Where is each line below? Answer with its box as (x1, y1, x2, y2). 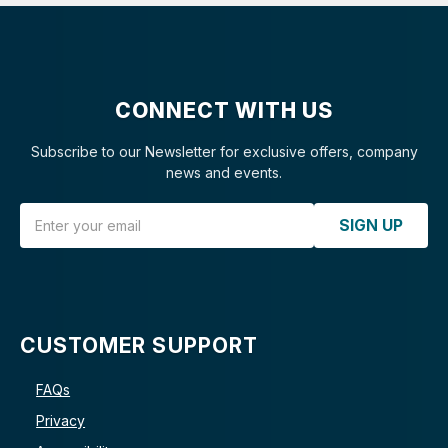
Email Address (19, 204, 111, 222)
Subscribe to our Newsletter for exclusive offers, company (30, 143, 418, 161)
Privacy (36, 411, 86, 429)
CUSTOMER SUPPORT (20, 333, 258, 359)
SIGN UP (339, 215, 403, 235)
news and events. (166, 164, 282, 182)
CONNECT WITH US (114, 97, 334, 123)
